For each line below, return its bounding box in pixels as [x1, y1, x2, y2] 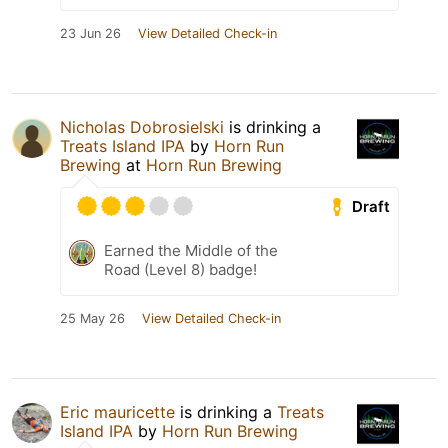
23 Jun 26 [60, 26, 121, 42]
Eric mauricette [60, 402, 175, 423]
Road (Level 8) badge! [104, 260, 257, 280]
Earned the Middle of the [104, 241, 278, 261]
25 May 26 [60, 311, 125, 327]
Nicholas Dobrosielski [60, 117, 224, 138]
